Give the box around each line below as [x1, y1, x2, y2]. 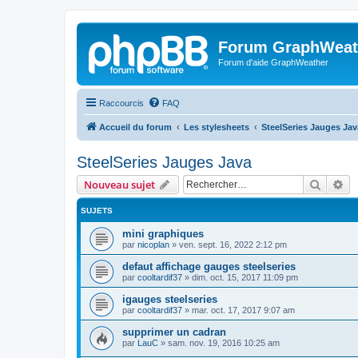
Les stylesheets [184, 121, 249, 132]
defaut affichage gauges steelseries [122, 260, 296, 272]
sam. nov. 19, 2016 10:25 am [168, 337, 280, 348]
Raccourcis [99, 97, 144, 108]
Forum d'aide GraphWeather [218, 58, 328, 67]
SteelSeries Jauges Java [77, 153, 252, 171]
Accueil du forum [99, 121, 172, 132]
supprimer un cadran [122, 325, 226, 338]
